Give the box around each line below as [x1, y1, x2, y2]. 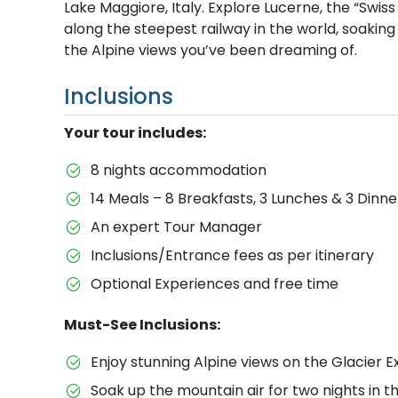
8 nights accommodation [90, 159, 267, 180]
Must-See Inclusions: [64, 314, 220, 335]
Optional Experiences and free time [90, 273, 338, 294]
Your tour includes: [64, 122, 206, 143]
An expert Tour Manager [90, 216, 262, 237]
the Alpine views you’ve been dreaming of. [64, 39, 357, 60]
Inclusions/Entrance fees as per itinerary [90, 244, 374, 266]
